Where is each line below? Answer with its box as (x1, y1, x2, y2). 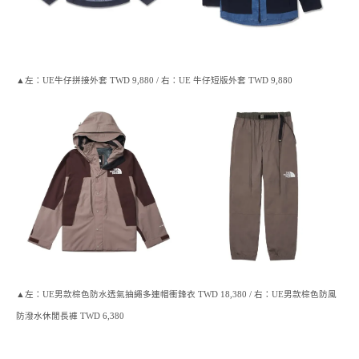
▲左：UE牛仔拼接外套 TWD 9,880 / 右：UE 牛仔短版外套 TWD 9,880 (16, 76, 293, 86)
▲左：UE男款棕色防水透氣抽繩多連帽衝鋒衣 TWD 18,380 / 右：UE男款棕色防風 (16, 290, 337, 300)
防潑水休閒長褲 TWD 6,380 (16, 312, 125, 321)
